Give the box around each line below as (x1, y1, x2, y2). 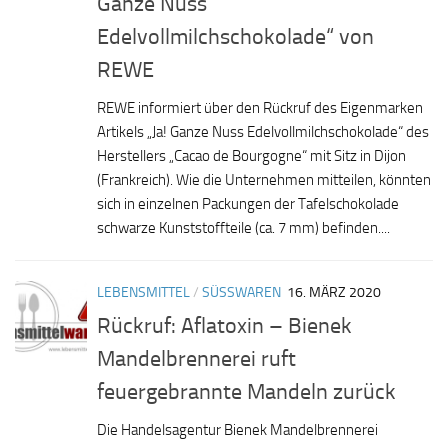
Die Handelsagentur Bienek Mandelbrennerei (97, 421, 378, 440)
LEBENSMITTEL (97, 284, 190, 302)
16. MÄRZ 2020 (287, 284, 381, 302)
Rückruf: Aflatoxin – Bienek (97, 312, 352, 340)
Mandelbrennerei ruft (97, 345, 296, 373)
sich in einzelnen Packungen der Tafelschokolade (97, 195, 399, 214)
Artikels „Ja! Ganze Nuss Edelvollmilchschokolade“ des (97, 123, 429, 142)
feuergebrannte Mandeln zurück (97, 378, 396, 406)
